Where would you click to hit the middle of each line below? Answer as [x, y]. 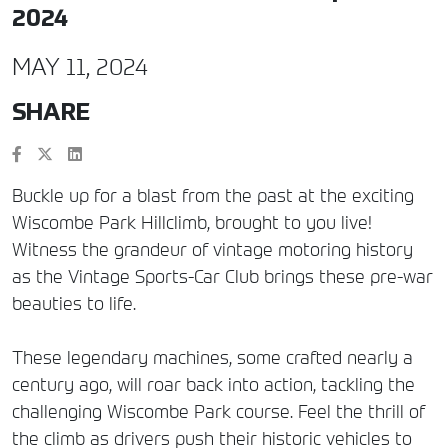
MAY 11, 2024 [80, 67]
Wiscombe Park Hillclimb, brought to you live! [192, 223]
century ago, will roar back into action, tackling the [213, 385]
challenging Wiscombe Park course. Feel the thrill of [218, 412]
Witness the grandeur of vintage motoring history [212, 250]
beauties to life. [74, 304]
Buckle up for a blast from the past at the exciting [213, 196]
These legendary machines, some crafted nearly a [212, 358]
